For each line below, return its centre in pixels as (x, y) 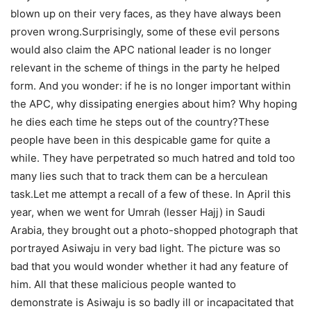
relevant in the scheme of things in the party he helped (145, 68)
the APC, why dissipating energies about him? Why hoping (154, 104)
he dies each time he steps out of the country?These (140, 122)
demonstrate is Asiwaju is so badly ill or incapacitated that (152, 303)
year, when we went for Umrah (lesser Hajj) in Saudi (138, 212)
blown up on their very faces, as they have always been (146, 14)
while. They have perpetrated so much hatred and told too (153, 158)
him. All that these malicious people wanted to (123, 285)
